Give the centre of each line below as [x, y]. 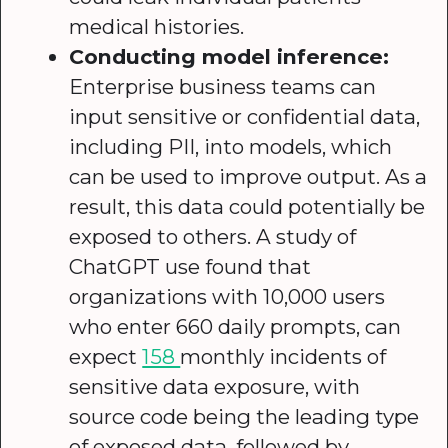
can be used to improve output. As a [248, 176]
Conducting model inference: [229, 56]
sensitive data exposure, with [215, 386]
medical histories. [157, 26]
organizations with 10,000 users [227, 296]
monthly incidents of [283, 356]
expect [106, 356]
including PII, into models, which [231, 146]
